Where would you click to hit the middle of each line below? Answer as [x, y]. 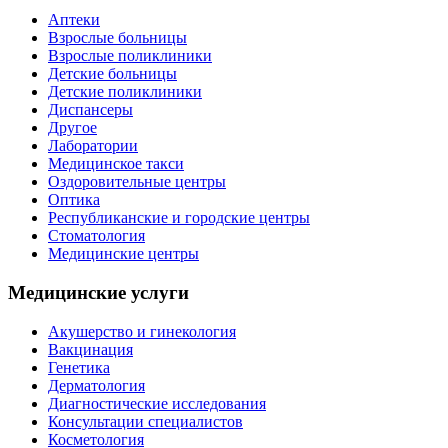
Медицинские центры [123, 254]
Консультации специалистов [145, 421]
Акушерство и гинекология [142, 331]
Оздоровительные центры [137, 182]
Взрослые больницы [117, 38]
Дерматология [96, 385]
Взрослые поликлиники [130, 56]
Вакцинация [90, 349]
